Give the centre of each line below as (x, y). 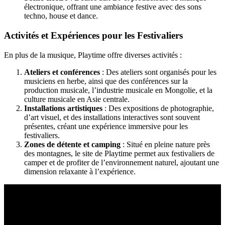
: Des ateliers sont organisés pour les (158, 72)
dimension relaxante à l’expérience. (80, 171)
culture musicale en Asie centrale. (77, 99)
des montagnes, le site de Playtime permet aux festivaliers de (119, 153)
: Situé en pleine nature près (165, 144)
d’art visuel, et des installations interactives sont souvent (112, 117)
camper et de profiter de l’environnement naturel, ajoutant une (122, 162)
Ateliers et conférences (62, 72)
